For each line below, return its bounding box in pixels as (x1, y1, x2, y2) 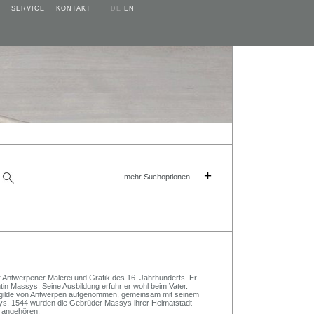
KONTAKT (56, 5, 91, 12)
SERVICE (11, 5, 45, 12)
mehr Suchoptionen (123, 172, 190, 182)
